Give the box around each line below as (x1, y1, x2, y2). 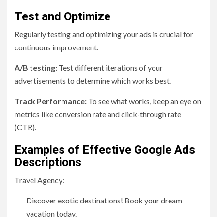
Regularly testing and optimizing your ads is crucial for (15, 30, 193, 39)
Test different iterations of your (59, 63, 163, 73)
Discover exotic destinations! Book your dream (26, 196, 182, 205)
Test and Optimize (15, 10, 110, 24)
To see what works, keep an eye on (88, 96, 201, 106)
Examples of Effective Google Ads (15, 143, 195, 157)
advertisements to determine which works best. (15, 76, 171, 86)
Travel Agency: (15, 175, 64, 185)
